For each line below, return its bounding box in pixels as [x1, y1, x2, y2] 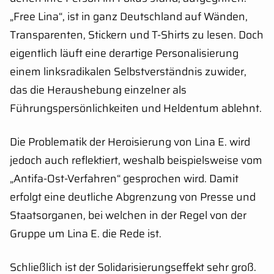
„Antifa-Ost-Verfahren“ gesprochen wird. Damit [10, 170, 239, 188]
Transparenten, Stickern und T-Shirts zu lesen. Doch [10, 26, 264, 44]
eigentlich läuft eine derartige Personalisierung [10, 45, 239, 62]
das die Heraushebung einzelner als [10, 81, 187, 99]
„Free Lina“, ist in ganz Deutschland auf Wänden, [10, 8, 248, 26]
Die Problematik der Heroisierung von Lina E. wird [10, 133, 250, 151]
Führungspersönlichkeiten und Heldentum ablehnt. [10, 100, 262, 117]
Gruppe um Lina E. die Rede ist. [10, 225, 161, 243]
